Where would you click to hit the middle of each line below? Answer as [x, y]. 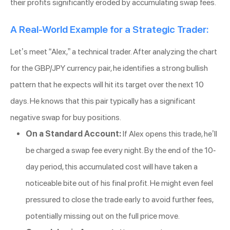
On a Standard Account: [73, 134]
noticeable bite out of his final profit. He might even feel [119, 183]
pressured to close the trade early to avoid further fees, [119, 200]
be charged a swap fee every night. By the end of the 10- [121, 150]
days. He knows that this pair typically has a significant [103, 101]
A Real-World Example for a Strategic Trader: [109, 30]
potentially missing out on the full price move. [103, 216]
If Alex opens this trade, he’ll [169, 134]
